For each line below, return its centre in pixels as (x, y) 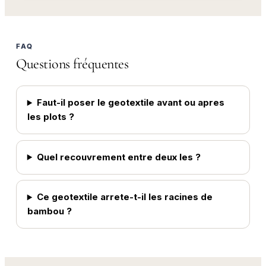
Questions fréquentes (72, 64)
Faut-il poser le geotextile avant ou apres (130, 103)
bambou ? (49, 211)
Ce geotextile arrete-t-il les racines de (124, 197)
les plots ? (50, 117)
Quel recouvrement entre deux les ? (118, 157)
